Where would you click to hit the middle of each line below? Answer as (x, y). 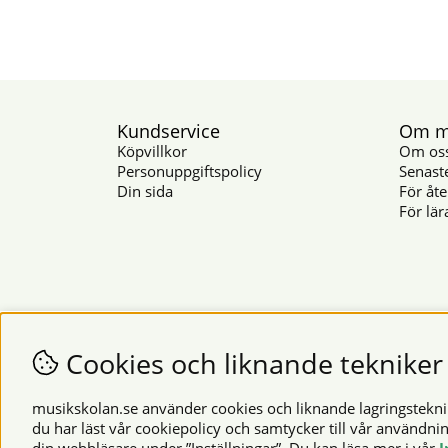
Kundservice (168, 130)
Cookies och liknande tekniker (251, 363)
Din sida (145, 190)
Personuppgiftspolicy (189, 170)
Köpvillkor (152, 150)
